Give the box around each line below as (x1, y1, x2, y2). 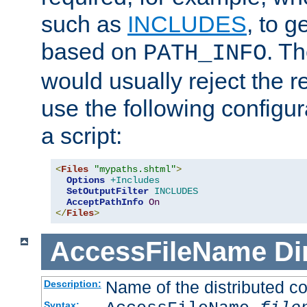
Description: (43, 278, 101, 289)
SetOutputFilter (66, 186, 149, 197)
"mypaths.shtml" (94, 164, 176, 175)
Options (66, 175, 105, 186)
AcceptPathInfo (66, 197, 143, 208)
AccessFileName (49, 236, 267, 267)
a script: (41, 123, 122, 149)
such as (41, 11, 127, 38)
